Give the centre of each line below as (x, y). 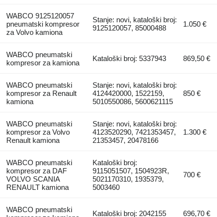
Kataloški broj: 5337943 (130, 58)
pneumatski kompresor (43, 24)
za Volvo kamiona (34, 32)
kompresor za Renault (41, 93)
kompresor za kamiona (43, 62)
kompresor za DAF (36, 170)
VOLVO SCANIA (33, 179)
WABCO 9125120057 (40, 15)
